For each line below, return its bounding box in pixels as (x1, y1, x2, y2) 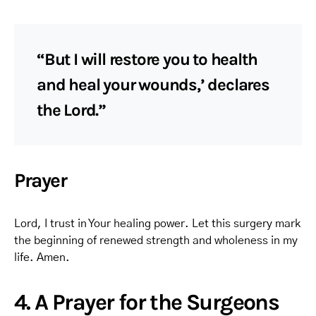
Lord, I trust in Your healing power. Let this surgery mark (14, 218, 300, 229)
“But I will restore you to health (37, 49, 257, 69)
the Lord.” (37, 100, 107, 120)
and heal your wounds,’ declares (37, 75, 269, 95)
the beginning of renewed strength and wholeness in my (14, 235, 298, 246)
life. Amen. (14, 252, 70, 263)
